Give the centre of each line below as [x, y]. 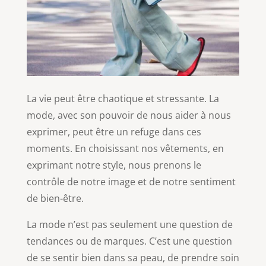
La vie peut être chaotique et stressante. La [123, 98]
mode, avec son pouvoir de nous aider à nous [129, 115]
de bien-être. [55, 198]
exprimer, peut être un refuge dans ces [114, 132]
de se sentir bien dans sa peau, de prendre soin [133, 257]
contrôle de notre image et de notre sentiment [131, 181]
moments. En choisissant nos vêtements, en [125, 148]
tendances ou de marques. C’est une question [129, 241]
